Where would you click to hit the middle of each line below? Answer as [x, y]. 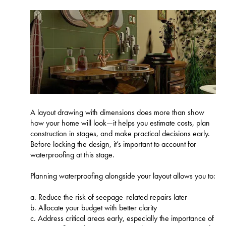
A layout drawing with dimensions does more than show [117, 112]
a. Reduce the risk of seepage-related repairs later [109, 197]
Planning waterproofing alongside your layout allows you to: [123, 176]
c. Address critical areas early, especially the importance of [122, 218]
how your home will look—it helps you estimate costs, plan [120, 123]
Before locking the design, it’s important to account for [113, 144]
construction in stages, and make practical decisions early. [120, 133]
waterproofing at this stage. [72, 154]
